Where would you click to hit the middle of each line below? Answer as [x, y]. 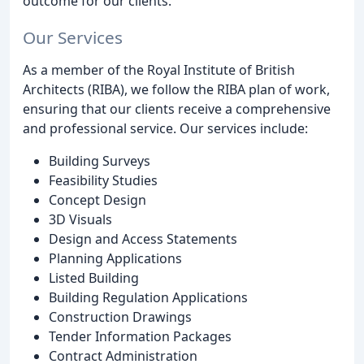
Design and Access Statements [143, 238]
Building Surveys [100, 160]
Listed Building [94, 277]
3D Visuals [80, 219]
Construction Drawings [120, 316]
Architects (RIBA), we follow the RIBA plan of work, [176, 89]
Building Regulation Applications [148, 297]
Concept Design [97, 199]
